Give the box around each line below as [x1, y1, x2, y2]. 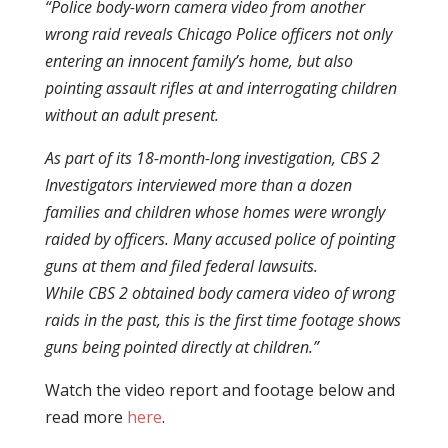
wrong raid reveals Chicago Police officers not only [44, 23, 392, 46]
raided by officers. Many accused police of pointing [44, 228, 395, 251]
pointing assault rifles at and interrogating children [44, 77, 397, 100]
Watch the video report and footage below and [44, 379, 395, 402]
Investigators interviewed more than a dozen [44, 174, 352, 197]
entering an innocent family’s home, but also [44, 50, 353, 73]
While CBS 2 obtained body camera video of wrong [44, 282, 395, 305]
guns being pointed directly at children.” [44, 336, 319, 359]
